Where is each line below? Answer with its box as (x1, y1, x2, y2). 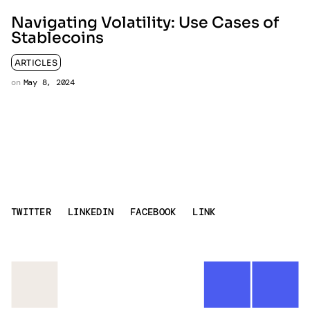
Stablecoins (11, 28, 104, 48)
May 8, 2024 (23, 77, 75, 89)
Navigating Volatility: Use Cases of (11, 13, 279, 33)
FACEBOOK (130, 205, 176, 218)
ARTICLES (15, 57, 57, 69)
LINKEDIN (67, 205, 114, 218)
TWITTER (11, 205, 51, 218)
